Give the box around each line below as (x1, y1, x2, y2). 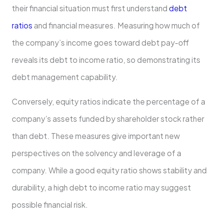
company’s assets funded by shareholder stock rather (11, 114, 204, 124)
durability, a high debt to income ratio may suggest (11, 183, 191, 192)
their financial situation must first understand (11, 3, 169, 13)
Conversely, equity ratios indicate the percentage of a (11, 97, 205, 107)
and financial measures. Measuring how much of (32, 20, 200, 30)
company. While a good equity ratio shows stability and (11, 165, 207, 175)
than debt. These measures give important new (11, 131, 180, 141)
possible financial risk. (11, 200, 88, 210)
